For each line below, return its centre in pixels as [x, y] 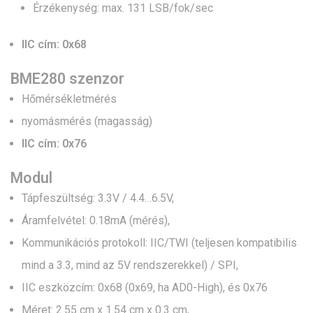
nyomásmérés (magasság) [87, 122]
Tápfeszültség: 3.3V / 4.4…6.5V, [98, 198]
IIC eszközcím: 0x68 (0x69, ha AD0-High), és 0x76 [145, 288]
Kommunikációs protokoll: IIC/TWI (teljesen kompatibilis [159, 243]
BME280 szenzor [67, 79]
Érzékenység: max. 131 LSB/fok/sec [123, 8]
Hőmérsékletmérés [69, 99]
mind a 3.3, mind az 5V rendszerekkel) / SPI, [130, 265]
